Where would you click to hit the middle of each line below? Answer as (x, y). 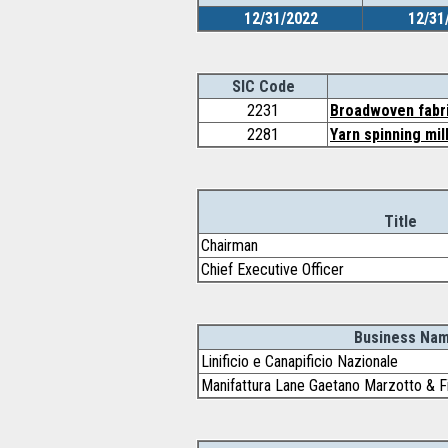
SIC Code (263, 86)
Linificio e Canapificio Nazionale (299, 361)
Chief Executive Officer (272, 269)
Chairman (229, 245)
